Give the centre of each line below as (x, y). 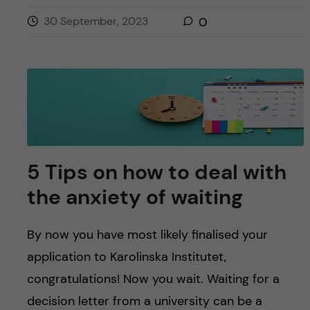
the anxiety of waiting (135, 197)
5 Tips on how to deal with (156, 172)
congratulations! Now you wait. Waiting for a (153, 279)
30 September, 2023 (95, 21)
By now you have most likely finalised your (147, 234)
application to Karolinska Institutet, (126, 256)
